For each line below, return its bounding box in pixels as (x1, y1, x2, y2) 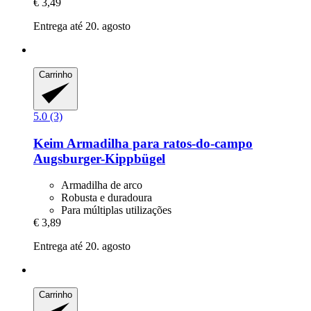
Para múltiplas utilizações (61, 204, 171, 217)
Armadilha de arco (61, 179, 142, 192)
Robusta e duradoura (61, 192, 152, 204)
